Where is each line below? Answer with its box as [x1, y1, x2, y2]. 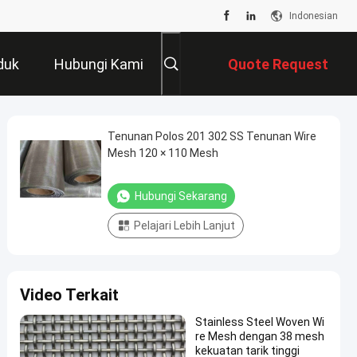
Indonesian [289, 10, 338, 22]
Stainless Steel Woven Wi [195, 316, 324, 328]
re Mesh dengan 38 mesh [195, 330, 324, 343]
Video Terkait [20, 285, 119, 304]
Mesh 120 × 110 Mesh [108, 147, 218, 159]
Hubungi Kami [54, 56, 143, 73]
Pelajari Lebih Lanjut [134, 219, 235, 232]
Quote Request [228, 56, 328, 73]
